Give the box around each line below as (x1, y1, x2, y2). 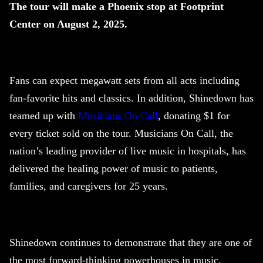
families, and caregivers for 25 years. (9, 180, 168, 193)
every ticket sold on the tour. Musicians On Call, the (9, 127, 233, 140)
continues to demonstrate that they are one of (57, 237, 252, 249)
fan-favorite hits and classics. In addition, (9, 92, 189, 104)
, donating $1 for (158, 110, 230, 122)
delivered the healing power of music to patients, (9, 163, 218, 175)
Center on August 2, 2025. (9, 18, 130, 31)
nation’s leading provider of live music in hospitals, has (9, 145, 246, 157)
